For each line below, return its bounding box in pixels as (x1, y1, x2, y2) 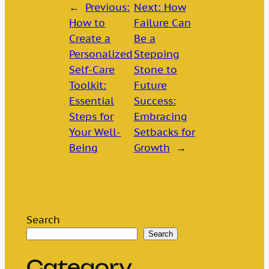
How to (69, 16, 106, 30)
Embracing (133, 110, 187, 124)
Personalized (69, 47, 133, 61)
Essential (69, 94, 115, 108)
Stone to (133, 63, 177, 77)
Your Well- (69, 125, 121, 139)
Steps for (69, 110, 114, 124)
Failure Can (133, 16, 191, 30)
